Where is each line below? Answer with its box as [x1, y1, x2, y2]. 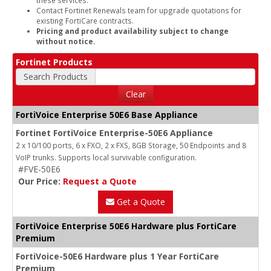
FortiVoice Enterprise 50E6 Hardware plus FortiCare [16, 220, 237, 232]
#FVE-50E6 [18, 163, 60, 175]
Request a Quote [63, 175, 137, 187]
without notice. [36, 36, 95, 46]
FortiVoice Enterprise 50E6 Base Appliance [16, 108, 198, 120]
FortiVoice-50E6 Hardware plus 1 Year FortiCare [16, 250, 219, 262]
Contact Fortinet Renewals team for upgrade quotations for [36, 5, 241, 15]
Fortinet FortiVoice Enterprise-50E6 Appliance [16, 126, 213, 139]
